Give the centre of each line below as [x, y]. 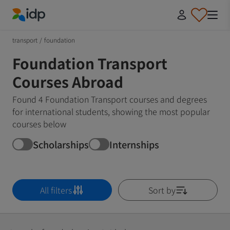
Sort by [162, 190]
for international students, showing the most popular [111, 111]
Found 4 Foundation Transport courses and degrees [110, 99]
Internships [134, 144]
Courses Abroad [68, 82]
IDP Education [38, 27]
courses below [39, 124]
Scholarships [61, 144]
